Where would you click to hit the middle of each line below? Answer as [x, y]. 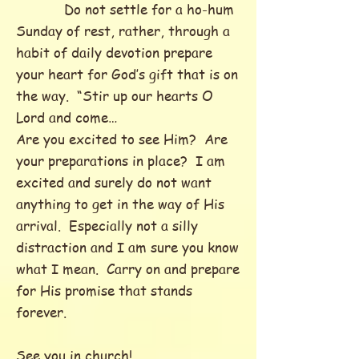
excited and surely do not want [114, 182]
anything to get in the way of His [120, 204]
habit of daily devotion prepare [114, 52]
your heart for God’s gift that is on [127, 74]
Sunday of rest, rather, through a [123, 30]
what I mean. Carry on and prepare [128, 268]
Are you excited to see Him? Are [122, 139]
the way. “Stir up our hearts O [115, 95]
